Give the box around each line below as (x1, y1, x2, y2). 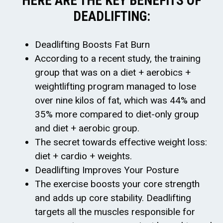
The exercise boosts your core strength (35, 178, 200, 190)
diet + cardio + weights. (35, 150, 132, 162)
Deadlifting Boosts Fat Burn (35, 39, 150, 50)
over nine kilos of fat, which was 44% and (35, 95, 206, 106)
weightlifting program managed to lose (35, 81, 196, 92)
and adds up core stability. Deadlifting (35, 192, 191, 204)
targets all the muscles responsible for (35, 206, 195, 218)
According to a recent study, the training (35, 53, 201, 64)
